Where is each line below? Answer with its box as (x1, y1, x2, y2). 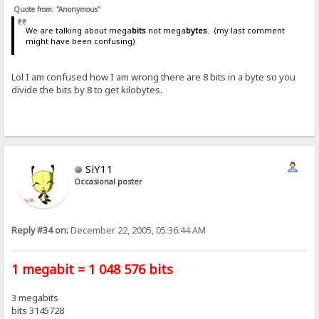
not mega (145, 25, 186, 36)
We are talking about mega (25, 25, 132, 36)
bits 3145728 (11, 303, 65, 317)
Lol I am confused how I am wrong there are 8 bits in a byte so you (11, 70, 296, 83)
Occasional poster (74, 177, 143, 187)
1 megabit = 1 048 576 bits (11, 260, 174, 278)
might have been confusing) (25, 36, 135, 47)
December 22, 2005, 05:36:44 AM (68, 224, 206, 237)
